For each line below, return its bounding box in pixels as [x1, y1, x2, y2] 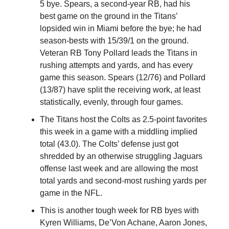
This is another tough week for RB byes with [40, 205, 199, 215]
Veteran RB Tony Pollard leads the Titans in [40, 48, 197, 57]
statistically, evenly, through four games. [40, 97, 183, 106]
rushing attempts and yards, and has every [40, 60, 193, 70]
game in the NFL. [40, 188, 102, 197]
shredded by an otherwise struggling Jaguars [40, 151, 202, 161]
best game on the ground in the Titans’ [40, 11, 177, 20]
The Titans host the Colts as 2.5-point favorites [40, 114, 207, 124]
